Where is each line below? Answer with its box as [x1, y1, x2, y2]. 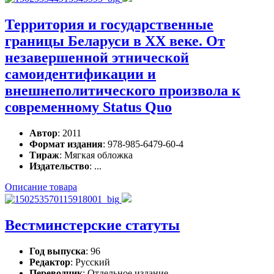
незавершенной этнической [5, 50, 189, 66]
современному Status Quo [5, 99, 172, 116]
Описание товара [5, 182, 77, 193]
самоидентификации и [5, 66, 156, 83]
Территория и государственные [5, 17, 213, 33]
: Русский [70, 257, 110, 267]
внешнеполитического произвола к [5, 83, 240, 99]
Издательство [29, 161, 89, 172]
